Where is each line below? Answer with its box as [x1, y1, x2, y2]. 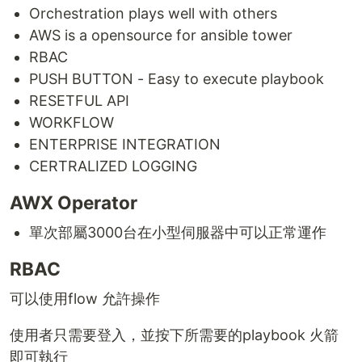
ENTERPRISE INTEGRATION [29, 136, 221, 153]
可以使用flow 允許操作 [10, 290, 160, 307]
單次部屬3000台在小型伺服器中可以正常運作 [29, 224, 326, 241]
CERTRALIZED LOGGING [29, 158, 197, 175]
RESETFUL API [29, 92, 129, 109]
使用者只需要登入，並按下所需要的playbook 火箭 [10, 326, 339, 343]
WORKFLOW [29, 114, 114, 131]
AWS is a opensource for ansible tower [29, 27, 293, 44]
